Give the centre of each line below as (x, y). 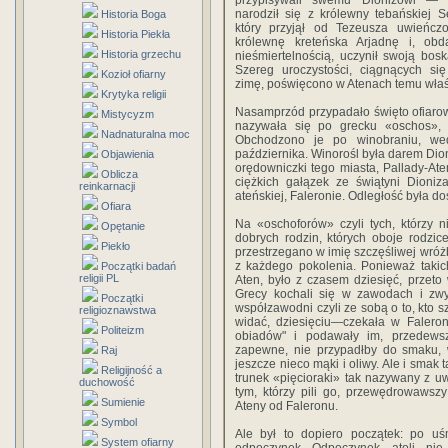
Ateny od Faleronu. (286, 406)
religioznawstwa (117, 310)
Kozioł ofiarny (133, 74)
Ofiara (116, 206)
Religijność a (131, 370)
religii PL (99, 278)
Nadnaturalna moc (145, 134)
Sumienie (123, 402)
